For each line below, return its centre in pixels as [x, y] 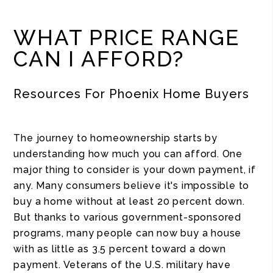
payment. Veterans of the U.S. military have [122, 265]
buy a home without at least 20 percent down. [129, 201]
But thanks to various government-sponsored [127, 217]
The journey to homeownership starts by [115, 138]
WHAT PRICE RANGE [126, 37]
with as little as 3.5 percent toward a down [120, 249]
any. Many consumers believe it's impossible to [132, 186]
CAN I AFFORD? [99, 59]
